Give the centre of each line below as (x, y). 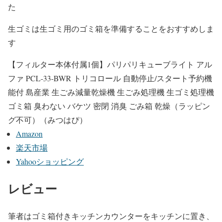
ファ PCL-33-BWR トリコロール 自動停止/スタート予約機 (110, 78)
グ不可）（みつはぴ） (48, 120)
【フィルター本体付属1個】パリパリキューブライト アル (110, 64)
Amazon (29, 134)
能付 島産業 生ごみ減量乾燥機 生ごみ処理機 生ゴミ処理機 (111, 92)
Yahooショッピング (50, 162)
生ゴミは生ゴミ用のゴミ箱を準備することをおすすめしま (111, 29)
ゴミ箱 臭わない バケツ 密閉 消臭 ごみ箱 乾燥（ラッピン (109, 106)
